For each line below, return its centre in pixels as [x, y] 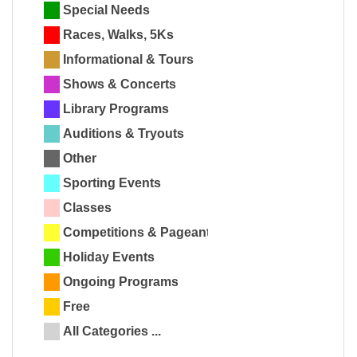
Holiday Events [109, 257]
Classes [87, 208]
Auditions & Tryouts [124, 134]
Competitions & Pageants [140, 233]
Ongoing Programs [121, 282]
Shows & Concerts [120, 84]
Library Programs [116, 109]
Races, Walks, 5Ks [118, 35]
